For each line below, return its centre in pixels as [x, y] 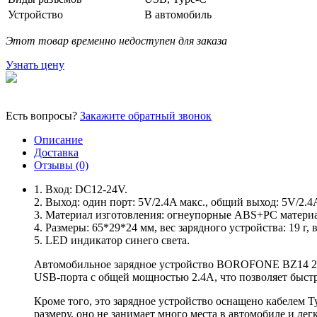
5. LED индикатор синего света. [112, 240]
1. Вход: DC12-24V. [81, 189]
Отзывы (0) [61, 165]
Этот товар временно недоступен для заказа [116, 40]
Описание [58, 139]
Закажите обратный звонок [146, 115]
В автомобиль [178, 14]
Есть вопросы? [43, 115]
